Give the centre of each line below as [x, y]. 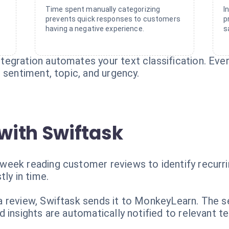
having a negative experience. [95, 29]
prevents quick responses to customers [113, 19]
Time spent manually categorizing [103, 9]
